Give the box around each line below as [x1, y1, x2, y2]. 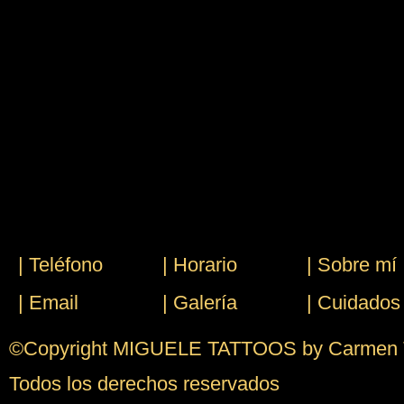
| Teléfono [18, 253, 103, 276]
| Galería [162, 291, 238, 314]
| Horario [162, 253, 238, 276]
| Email [18, 291, 78, 314]
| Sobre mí [307, 253, 398, 276]
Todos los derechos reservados [9, 372, 280, 395]
